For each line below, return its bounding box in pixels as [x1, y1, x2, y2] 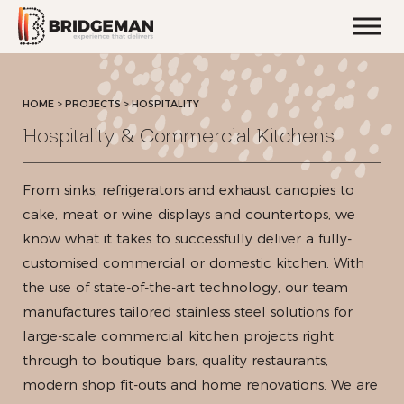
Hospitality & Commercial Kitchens [23, 124, 335, 148]
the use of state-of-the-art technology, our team [23, 279, 348, 296]
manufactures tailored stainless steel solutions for [23, 303, 353, 320]
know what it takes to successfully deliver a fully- [23, 230, 352, 247]
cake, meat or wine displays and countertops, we [23, 206, 355, 223]
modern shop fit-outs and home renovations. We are [23, 376, 378, 393]
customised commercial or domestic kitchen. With [23, 254, 364, 271]
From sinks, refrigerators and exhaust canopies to [23, 181, 354, 198]
